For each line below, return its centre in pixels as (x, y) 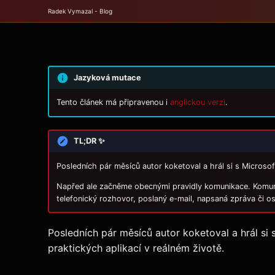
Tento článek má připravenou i (113, 103)
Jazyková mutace (107, 77)
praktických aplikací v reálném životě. (136, 248)
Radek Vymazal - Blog (80, 11)
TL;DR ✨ (89, 141)
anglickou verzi (197, 103)
